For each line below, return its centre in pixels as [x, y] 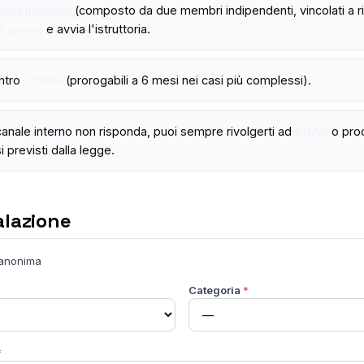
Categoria [216, 290]
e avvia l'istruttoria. [97, 29]
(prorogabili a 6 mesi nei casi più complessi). [187, 80]
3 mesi [43, 80]
